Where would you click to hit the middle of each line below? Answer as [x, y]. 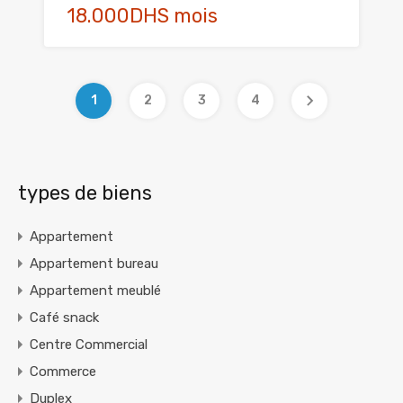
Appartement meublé [95, 291]
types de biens [85, 193]
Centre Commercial [89, 345]
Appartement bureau [94, 264]
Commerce [63, 372]
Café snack [64, 318]
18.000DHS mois [142, 16]
